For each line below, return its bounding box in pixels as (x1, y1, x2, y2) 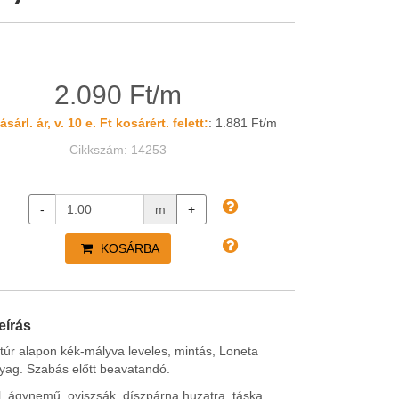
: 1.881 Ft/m (208, 116, 277, 130)
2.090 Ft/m (53, 80, 182, 110)
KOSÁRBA (96, 241, 159, 256)
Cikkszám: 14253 (69, 142, 167, 157)
